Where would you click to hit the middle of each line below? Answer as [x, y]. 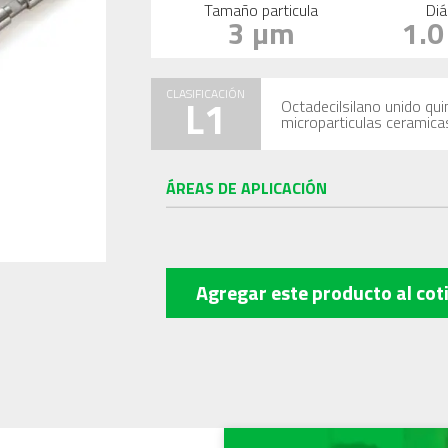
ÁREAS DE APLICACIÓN [246, 188]
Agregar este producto [295, 292]
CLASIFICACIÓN [206, 93]
